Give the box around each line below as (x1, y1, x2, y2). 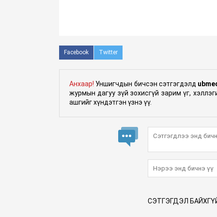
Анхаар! (69, 79, 94, 88)
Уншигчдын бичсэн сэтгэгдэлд (94, 79, 198, 88)
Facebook (64, 48, 89, 56)
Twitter (99, 48, 118, 56)
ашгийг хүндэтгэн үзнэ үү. (69, 98, 152, 106)
